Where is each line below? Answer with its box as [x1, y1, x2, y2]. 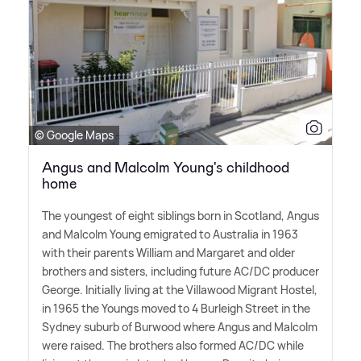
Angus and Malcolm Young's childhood [42, 158, 289, 178]
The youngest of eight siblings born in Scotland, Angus [42, 208, 319, 224]
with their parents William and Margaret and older [42, 245, 295, 261]
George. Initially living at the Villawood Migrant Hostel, [42, 282, 317, 298]
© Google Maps [35, 127, 114, 143]
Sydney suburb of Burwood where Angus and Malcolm [42, 319, 317, 335]
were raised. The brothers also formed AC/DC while [42, 338, 304, 354]
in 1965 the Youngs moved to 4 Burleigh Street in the [42, 301, 310, 317]
